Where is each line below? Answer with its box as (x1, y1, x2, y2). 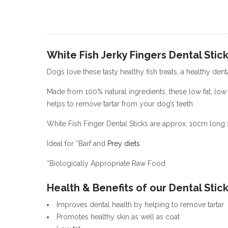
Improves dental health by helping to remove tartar (56, 200, 224, 209)
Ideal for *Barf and (47, 139, 107, 148)
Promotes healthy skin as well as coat (56, 212, 180, 221)
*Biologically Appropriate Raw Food (47, 159, 165, 167)
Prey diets (107, 139, 140, 148)
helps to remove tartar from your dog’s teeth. (47, 99, 194, 108)
